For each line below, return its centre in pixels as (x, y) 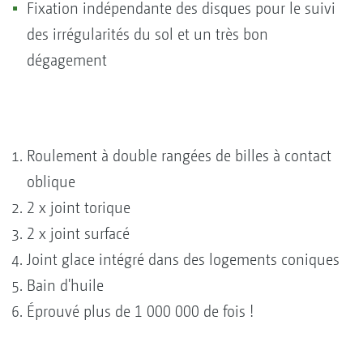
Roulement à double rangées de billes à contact (179, 156)
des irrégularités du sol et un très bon (147, 34)
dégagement (67, 60)
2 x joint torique (79, 207)
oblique (51, 181)
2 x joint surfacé (78, 233)
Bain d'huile (65, 285)
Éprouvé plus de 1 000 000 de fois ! (140, 311)
